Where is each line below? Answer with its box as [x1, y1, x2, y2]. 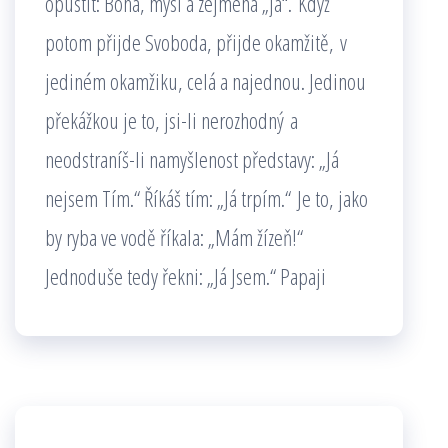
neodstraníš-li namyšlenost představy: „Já [45, 144, 339, 174]
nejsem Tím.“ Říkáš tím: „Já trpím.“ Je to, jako [45, 183, 368, 213]
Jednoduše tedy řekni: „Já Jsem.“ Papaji [45, 261, 326, 291]
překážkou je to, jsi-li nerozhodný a [45, 105, 298, 135]
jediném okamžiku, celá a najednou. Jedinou [45, 66, 366, 96]
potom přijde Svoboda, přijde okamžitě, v [45, 27, 347, 57]
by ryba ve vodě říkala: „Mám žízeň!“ [45, 222, 303, 252]
